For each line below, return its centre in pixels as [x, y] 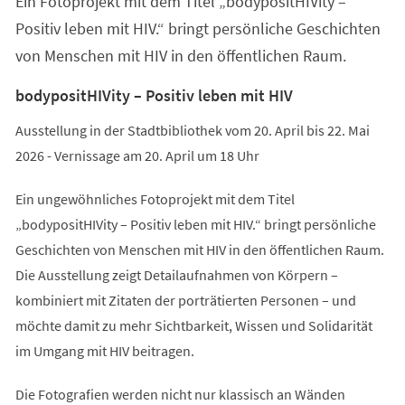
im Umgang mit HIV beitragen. [104, 350]
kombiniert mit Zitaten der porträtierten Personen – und [185, 300]
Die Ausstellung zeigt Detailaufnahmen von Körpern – [176, 274]
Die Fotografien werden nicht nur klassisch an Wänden [180, 394]
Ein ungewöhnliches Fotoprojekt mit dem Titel [155, 198]
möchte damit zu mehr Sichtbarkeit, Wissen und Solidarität [193, 325]
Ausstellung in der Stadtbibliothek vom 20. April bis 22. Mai [192, 130]
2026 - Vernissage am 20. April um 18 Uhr [137, 155]
